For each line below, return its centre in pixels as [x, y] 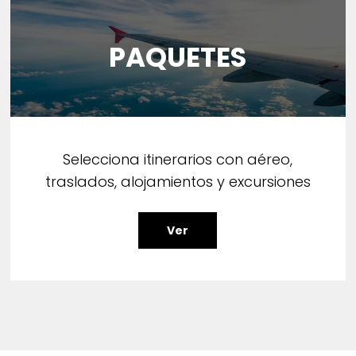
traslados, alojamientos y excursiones [178, 182]
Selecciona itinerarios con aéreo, [178, 160]
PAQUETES [178, 57]
